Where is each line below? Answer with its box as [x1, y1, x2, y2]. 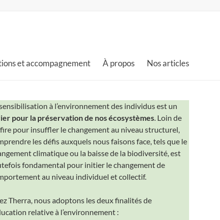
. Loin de [154, 112, 182, 122]
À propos [103, 58, 135, 68]
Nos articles [147, 58, 189, 68]
